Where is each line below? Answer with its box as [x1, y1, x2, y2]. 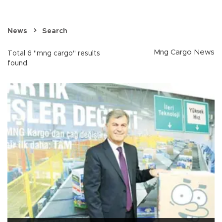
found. [7, 60, 29, 67]
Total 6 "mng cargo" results [7, 50, 100, 57]
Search [42, 28, 67, 35]
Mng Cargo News [154, 49, 215, 56]
